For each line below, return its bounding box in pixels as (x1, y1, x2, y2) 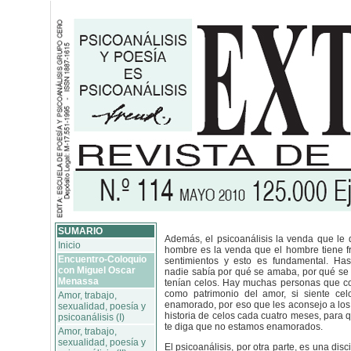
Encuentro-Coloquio (58, 254, 147, 265)
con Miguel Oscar (58, 265, 136, 276)
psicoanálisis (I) (58, 312, 125, 323)
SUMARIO (58, 226, 103, 237)
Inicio (58, 240, 81, 251)
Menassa (58, 276, 99, 287)
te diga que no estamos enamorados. (165, 321, 323, 332)
